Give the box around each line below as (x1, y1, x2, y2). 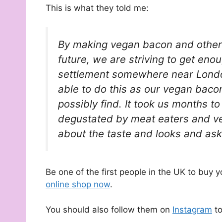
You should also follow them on (46, 204, 172, 215)
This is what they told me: (46, 3, 149, 13)
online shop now (46, 179, 110, 190)
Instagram (172, 204, 212, 215)
